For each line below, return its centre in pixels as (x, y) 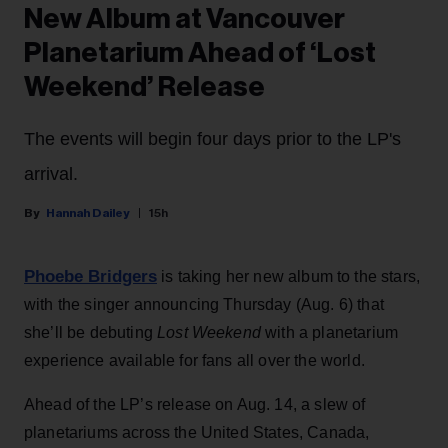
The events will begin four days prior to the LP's (212, 139)
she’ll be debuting (91, 333)
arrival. (51, 174)
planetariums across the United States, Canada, (197, 433)
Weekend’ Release (144, 87)
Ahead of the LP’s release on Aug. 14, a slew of (195, 405)
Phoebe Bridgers (90, 277)
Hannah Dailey (88, 213)
